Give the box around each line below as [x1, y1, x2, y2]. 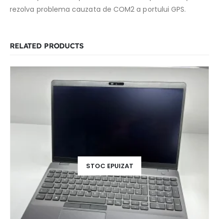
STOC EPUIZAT [86, 161, 133, 171]
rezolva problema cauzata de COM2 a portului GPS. [10, 4, 186, 15]
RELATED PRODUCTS [10, 41, 84, 50]
